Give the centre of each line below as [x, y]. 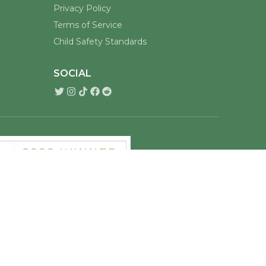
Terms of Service [88, 25]
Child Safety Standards [100, 42]
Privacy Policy [82, 8]
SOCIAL [72, 73]
